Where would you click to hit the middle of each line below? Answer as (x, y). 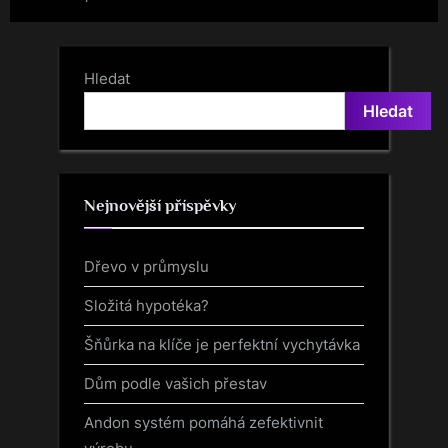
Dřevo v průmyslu (146, 266)
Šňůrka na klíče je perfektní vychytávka (222, 344)
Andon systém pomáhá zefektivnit (203, 423)
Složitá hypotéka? (146, 305)
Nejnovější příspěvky (160, 206)
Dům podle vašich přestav (175, 384)
